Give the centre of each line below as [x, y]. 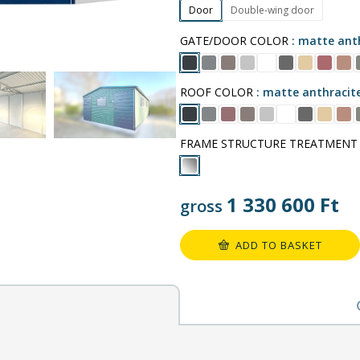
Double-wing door [272, 10]
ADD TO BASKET [278, 245]
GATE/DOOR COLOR [234, 40]
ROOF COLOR [217, 92]
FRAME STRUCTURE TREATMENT [269, 143]
